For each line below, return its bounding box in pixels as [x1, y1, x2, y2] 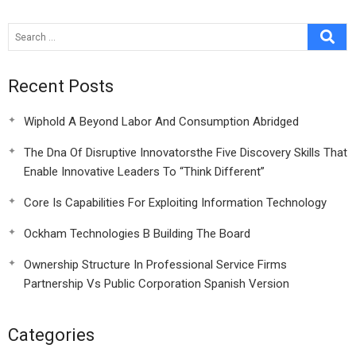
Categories [8, 325, 95, 345]
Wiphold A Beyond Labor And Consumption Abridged [24, 114, 299, 129]
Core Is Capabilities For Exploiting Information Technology [24, 195, 327, 210]
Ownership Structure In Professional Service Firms [24, 257, 287, 272]
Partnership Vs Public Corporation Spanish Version [24, 277, 289, 291]
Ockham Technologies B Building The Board [24, 226, 250, 241]
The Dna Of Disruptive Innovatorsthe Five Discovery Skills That [24, 145, 347, 160]
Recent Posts [8, 76, 114, 96]
